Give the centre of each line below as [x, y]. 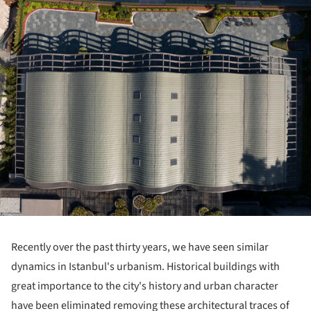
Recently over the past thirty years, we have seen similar [140, 247]
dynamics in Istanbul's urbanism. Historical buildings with [145, 266]
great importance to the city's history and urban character [145, 286]
